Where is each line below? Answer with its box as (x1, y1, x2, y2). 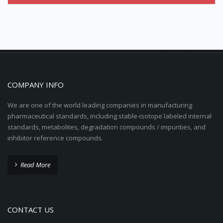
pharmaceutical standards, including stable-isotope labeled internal (7, 111, 212, 120)
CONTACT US (7, 204, 54, 215)
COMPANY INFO (7, 79, 64, 90)
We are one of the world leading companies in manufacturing (7, 100, 192, 110)
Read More (20, 160, 50, 169)
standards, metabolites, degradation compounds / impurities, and (7, 122, 206, 131)
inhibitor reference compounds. (7, 133, 103, 142)
